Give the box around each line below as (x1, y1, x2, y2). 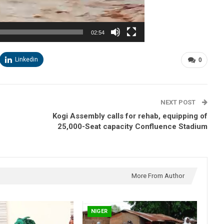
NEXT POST (160, 98, 197, 106)
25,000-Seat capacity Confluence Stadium (57, 121, 207, 131)
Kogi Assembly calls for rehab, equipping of (52, 111, 207, 120)
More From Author (131, 171, 184, 179)
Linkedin (15, 55, 38, 63)
